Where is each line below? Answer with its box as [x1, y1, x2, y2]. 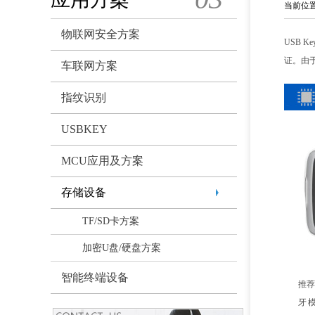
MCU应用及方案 [61, 155, 143, 167]
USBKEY [61, 123, 108, 135]
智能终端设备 [61, 271, 129, 283]
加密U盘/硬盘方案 [82, 243, 161, 253]
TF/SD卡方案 [82, 216, 139, 226]
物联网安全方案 [61, 28, 140, 40]
